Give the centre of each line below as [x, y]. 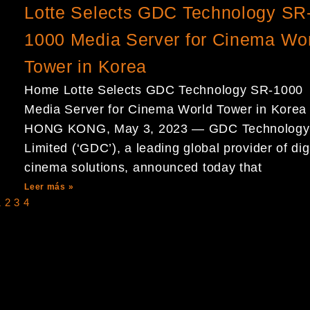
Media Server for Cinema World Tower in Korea [166, 109]
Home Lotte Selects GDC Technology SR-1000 [164, 90]
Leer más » [49, 187]
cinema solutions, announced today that [143, 167]
